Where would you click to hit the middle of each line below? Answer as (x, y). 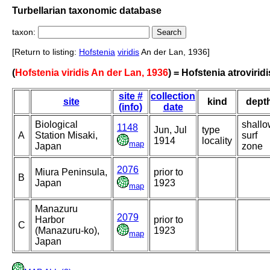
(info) (130, 107)
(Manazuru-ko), (67, 231)
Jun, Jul (170, 130)
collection (173, 96)
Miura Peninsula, (71, 172)
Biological (56, 125)
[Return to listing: (46, 52)
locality (217, 141)
